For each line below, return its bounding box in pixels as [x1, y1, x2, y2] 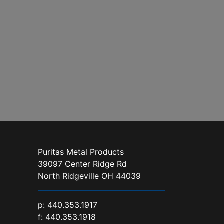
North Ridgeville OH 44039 [38, 171, 141, 181]
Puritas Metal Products [38, 147, 124, 157]
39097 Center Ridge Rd [38, 159, 127, 169]
